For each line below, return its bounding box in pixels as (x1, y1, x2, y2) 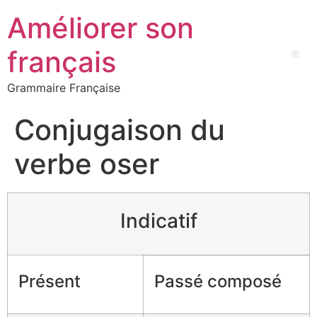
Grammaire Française (7, 81, 120, 95)
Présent (18, 271, 81, 292)
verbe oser (14, 146, 159, 181)
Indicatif (120, 209, 197, 233)
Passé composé (154, 271, 282, 292)
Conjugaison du (14, 113, 225, 147)
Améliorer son (7, 11, 194, 45)
